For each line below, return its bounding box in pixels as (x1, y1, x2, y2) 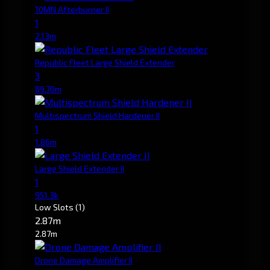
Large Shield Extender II (35, 163, 124, 174)
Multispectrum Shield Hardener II (35, 110, 160, 121)
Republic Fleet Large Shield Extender (35, 57, 175, 67)
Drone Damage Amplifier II (35, 254, 133, 265)
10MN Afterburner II (35, 4, 109, 14)
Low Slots (35, 201, 75, 212)
